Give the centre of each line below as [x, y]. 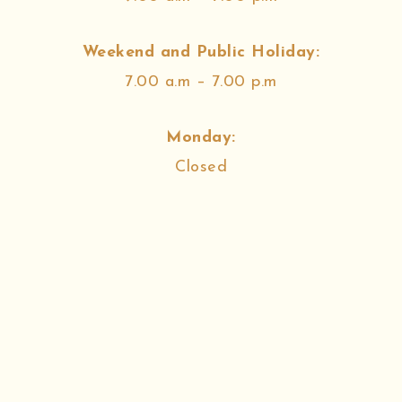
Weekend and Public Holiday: [201, 53]
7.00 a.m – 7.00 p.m [201, 83]
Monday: [201, 137]
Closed [201, 167]
